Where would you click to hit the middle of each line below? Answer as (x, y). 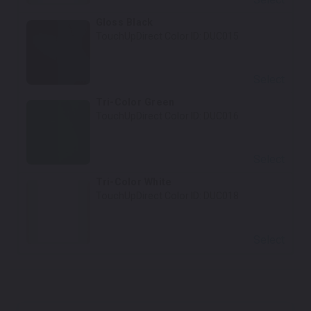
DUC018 (221, 196)
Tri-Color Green (135, 102)
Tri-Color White (134, 182)
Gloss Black (124, 22)
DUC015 (221, 36)
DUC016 (221, 116)
